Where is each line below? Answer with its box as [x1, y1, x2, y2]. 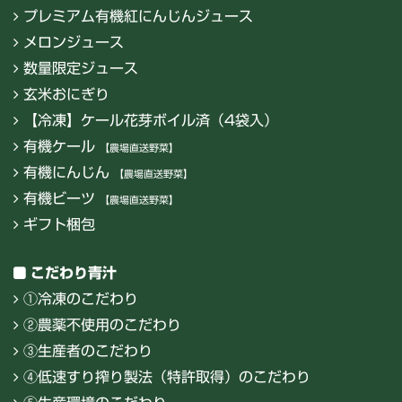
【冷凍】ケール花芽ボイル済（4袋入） [23, 113, 278, 128]
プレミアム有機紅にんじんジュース [23, 9, 253, 24]
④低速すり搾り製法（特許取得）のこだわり [23, 370, 310, 385]
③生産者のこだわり [23, 344, 153, 359]
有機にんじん [23, 165, 114, 180]
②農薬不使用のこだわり [23, 318, 181, 333]
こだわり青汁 [31, 266, 117, 281]
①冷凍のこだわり [23, 292, 138, 307]
